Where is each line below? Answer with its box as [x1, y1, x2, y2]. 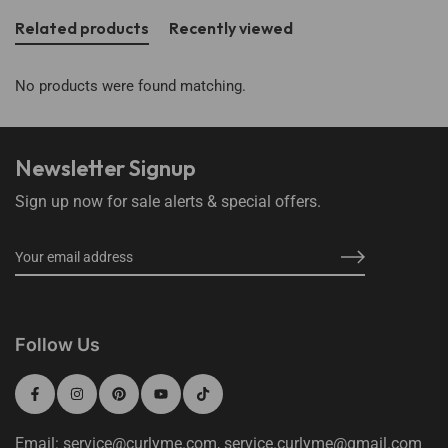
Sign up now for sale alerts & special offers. [15, 192, 321, 212]
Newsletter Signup [15, 154, 196, 183]
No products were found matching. [15, 77, 246, 96]
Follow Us [15, 334, 100, 356]
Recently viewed [169, 18, 293, 39]
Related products [15, 18, 149, 39]
